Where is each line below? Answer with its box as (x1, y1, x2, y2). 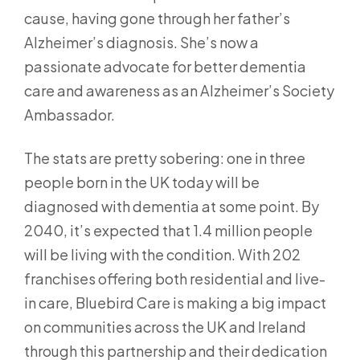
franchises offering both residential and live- (24, 269, 325, 288)
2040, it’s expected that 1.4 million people (24, 221, 313, 239)
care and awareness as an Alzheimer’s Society (24, 81, 334, 100)
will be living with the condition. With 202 (24, 245, 301, 264)
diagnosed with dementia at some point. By (24, 197, 319, 215)
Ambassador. (24, 105, 115, 124)
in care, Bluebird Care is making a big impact (24, 293, 326, 312)
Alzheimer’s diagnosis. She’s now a (24, 33, 259, 51)
